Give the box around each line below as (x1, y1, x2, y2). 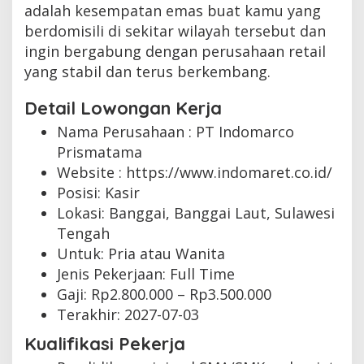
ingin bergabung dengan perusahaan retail (24, 41, 326, 61)
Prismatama (57, 141, 142, 162)
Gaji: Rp (57, 284, 110, 304)
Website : (57, 162, 126, 182)
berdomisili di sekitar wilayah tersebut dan (24, 20, 326, 41)
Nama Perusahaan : (57, 121, 196, 141)
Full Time (170, 263, 235, 284)
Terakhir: (57, 304, 124, 324)
